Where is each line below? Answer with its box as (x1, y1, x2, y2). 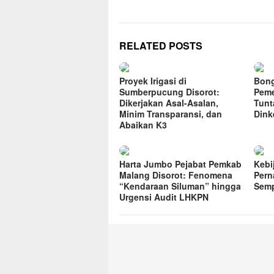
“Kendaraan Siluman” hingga (119, 180, 241, 193)
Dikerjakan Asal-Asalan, (119, 97, 218, 109)
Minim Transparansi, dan (119, 108, 222, 120)
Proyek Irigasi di (119, 75, 187, 87)
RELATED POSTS (119, 39, 202, 53)
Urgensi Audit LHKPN (119, 191, 209, 204)
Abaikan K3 (119, 119, 167, 131)
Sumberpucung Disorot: (119, 86, 220, 98)
